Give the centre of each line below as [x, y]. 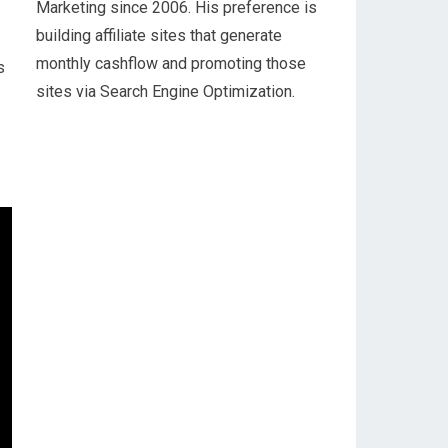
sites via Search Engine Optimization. [165, 91]
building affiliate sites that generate [159, 35]
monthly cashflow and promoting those [171, 63]
